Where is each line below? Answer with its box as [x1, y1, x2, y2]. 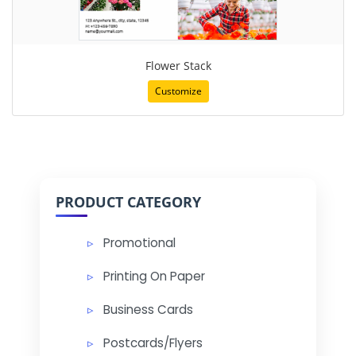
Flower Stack [145, 57, 211, 73]
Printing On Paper [103, 267, 205, 284]
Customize [154, 83, 202, 98]
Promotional [103, 234, 176, 251]
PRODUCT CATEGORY [56, 192, 201, 211]
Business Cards [103, 300, 193, 318]
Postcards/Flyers [103, 334, 203, 351]
